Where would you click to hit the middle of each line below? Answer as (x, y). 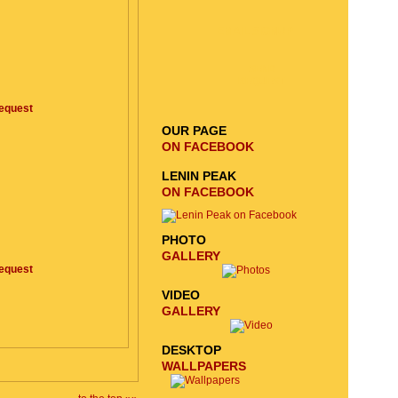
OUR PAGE (194, 131)
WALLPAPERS (204, 366)
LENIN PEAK (199, 176)
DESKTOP (191, 350)
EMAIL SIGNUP (255, 31)
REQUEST (262, 81)
